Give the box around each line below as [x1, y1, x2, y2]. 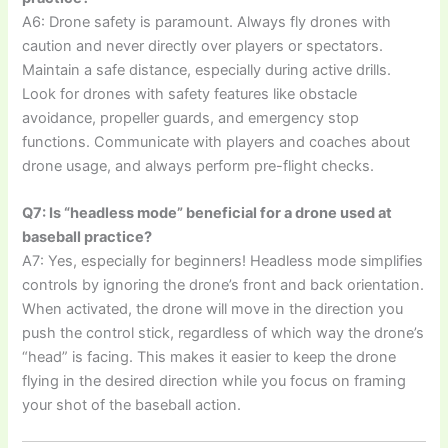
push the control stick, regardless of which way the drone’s [22, 324, 425, 343]
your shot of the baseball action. [22, 396, 242, 415]
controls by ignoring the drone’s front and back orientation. [22, 276, 425, 295]
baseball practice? [22, 228, 153, 247]
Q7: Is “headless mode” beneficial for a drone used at [22, 204, 393, 223]
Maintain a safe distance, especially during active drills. [22, 60, 392, 79]
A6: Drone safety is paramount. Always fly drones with [22, 12, 392, 31]
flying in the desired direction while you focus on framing [22, 372, 407, 391]
